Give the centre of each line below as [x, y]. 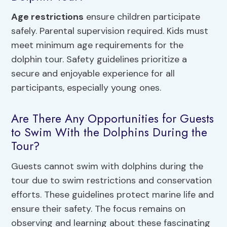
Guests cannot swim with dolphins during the [107, 166]
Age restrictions [48, 16]
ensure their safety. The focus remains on [99, 209]
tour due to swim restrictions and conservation [112, 180]
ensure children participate [142, 16]
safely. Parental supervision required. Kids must [110, 31]
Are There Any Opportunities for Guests [113, 119]
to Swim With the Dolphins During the [109, 133]
